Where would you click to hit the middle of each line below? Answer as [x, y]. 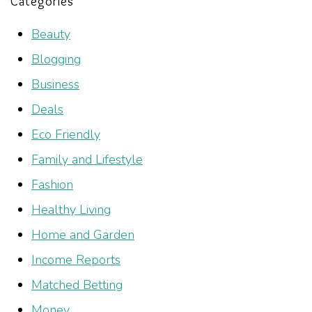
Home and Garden [83, 235]
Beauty [51, 34]
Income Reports [76, 260]
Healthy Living [71, 210]
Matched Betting [77, 285]
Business [55, 84]
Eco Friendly [66, 134]
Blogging [56, 59]
